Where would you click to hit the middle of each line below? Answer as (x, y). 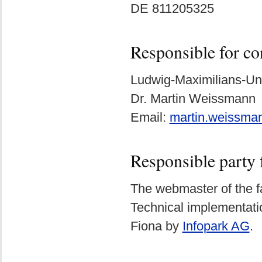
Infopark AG (216, 226)
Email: (150, 117)
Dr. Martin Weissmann (193, 99)
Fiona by (156, 226)
